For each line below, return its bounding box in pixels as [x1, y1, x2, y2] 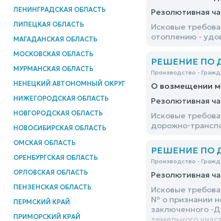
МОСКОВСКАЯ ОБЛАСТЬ [13, 49, 93, 58]
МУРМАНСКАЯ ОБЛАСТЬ [13, 64, 93, 73]
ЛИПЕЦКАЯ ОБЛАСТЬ [13, 20, 84, 29]
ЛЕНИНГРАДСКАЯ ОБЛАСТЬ [13, 5, 106, 14]
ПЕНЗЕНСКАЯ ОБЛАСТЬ [13, 183, 91, 191]
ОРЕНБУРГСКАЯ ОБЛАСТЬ [13, 153, 98, 162]
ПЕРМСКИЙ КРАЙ [13, 197, 70, 206]
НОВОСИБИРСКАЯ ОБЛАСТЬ [13, 123, 106, 132]
